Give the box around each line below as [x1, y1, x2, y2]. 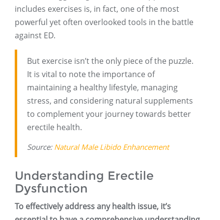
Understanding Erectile [15, 168, 154, 183]
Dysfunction [15, 181, 88, 196]
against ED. [15, 30, 55, 41]
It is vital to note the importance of [27, 69, 155, 80]
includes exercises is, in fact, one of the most [15, 3, 179, 15]
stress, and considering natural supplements [27, 95, 193, 107]
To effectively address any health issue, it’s [15, 201, 171, 212]
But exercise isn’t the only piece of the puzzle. [27, 55, 193, 67]
